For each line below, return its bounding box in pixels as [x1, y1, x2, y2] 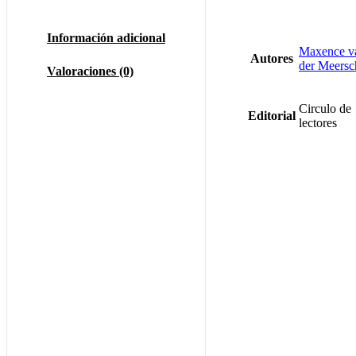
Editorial [248, 108, 296, 122]
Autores [250, 51, 293, 65]
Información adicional [47, 30, 165, 44]
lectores [299, 115, 337, 130]
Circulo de [299, 101, 351, 115]
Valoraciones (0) [47, 64, 133, 78]
